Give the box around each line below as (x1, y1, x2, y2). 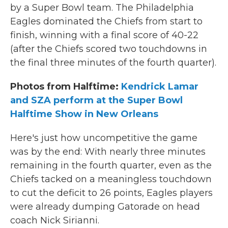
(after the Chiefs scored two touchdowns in (10, 43, 207, 54)
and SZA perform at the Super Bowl (10, 95, 183, 106)
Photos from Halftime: (10, 81, 121, 92)
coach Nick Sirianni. (10, 215, 99, 226)
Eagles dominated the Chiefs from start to (10, 16, 203, 27)
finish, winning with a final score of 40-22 (10, 30, 198, 41)
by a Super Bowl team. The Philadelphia (10, 2, 194, 13)
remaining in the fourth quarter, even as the (10, 160, 212, 171)
